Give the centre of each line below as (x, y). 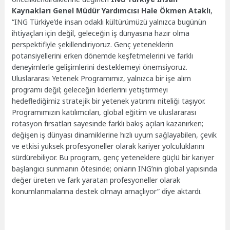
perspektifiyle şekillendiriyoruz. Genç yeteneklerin (93, 45)
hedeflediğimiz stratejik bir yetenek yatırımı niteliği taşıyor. (109, 101)
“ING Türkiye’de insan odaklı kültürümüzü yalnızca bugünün (109, 22)
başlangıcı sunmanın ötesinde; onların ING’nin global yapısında (115, 169)
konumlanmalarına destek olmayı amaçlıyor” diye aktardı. (107, 191)
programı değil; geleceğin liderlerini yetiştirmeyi (90, 90)
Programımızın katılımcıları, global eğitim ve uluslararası (104, 112)
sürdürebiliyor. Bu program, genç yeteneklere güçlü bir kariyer (113, 158)
